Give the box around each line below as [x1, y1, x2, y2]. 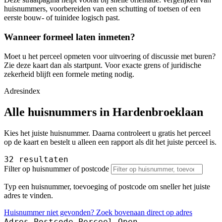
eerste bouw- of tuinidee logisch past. [4, 13, 120, 22]
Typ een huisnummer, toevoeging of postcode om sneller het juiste [4, 182, 210, 191]
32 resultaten [4, 154, 68, 164]
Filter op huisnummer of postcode [4, 164, 109, 173]
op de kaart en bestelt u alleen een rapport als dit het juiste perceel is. [4, 137, 217, 146]
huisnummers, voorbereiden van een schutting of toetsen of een [4, 4, 201, 13]
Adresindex [4, 86, 40, 95]
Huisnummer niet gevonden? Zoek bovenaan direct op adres [4, 208, 192, 217]
